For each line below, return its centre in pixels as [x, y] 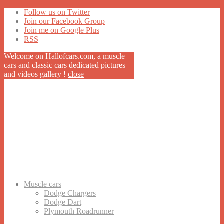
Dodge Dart [63, 202]
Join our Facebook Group [64, 21]
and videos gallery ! [36, 74]
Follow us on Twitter [57, 12]
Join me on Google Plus [62, 30]
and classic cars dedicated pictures [71, 65]
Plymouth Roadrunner [79, 211]
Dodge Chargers [70, 193]
